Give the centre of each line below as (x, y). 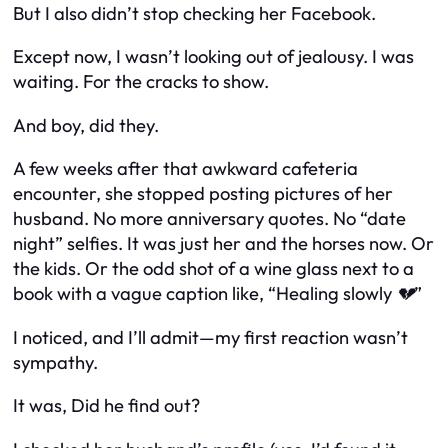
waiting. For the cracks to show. (141, 82)
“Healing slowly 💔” (345, 294)
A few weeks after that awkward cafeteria (185, 169)
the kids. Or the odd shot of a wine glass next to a (213, 269)
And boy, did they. (86, 125)
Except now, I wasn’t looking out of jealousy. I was (213, 57)
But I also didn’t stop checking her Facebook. (194, 13)
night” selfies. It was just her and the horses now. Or (223, 244)
